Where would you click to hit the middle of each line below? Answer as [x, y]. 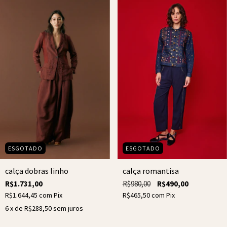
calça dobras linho [37, 171]
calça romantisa [150, 171]
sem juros [68, 208]
